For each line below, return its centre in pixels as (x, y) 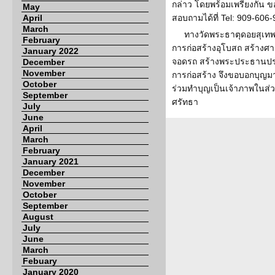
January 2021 (51, 161)
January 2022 (51, 51)
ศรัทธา (185, 102)
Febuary (40, 261)
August (38, 217)
